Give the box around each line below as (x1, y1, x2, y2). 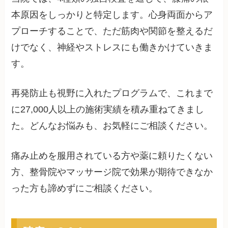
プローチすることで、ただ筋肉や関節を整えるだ (11, 25, 213, 36)
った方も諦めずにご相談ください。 (11, 183, 158, 194)
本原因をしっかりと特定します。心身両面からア (11, 9, 213, 20)
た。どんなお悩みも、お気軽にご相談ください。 (11, 121, 213, 131)
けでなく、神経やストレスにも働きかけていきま (11, 42, 213, 52)
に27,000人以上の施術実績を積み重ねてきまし (11, 104, 205, 115)
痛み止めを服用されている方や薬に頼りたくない (11, 151, 213, 161)
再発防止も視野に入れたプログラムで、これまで (11, 88, 213, 99)
